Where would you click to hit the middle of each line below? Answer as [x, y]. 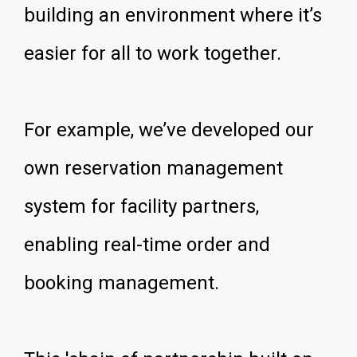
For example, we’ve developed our [169, 130]
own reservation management [153, 168]
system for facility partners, [141, 206]
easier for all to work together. [153, 53]
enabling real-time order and [147, 245]
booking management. [122, 283]
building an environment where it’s [173, 15]
